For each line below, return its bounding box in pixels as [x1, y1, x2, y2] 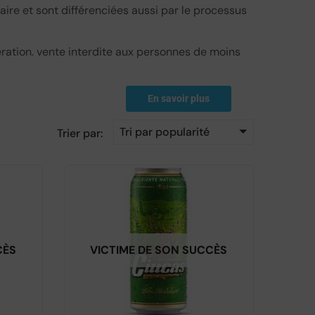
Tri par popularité [120, 124, 210, 140]
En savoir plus [148, 93, 210, 105]
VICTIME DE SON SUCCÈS [90, 242, 228, 257]
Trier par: [57, 126, 103, 141]
